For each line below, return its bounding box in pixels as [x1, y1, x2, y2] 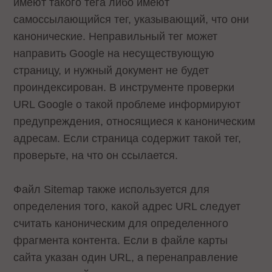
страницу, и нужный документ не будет [13, 64, 209, 76]
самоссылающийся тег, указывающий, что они [13, 13, 250, 25]
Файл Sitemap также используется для [13, 183, 210, 196]
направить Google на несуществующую [13, 47, 215, 59]
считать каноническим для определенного [13, 217, 229, 230]
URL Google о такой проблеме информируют [13, 98, 241, 110]
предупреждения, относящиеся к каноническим [13, 115, 256, 127]
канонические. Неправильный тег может [13, 30, 218, 42]
